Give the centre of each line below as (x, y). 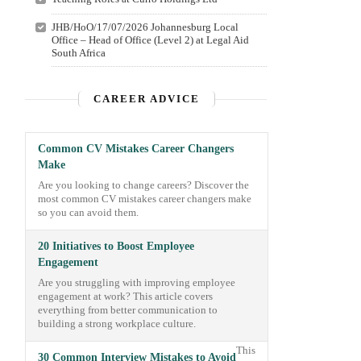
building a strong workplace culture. (117, 324)
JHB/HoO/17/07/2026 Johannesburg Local (145, 27)
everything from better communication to (128, 310)
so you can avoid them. (88, 213)
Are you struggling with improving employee (137, 283)
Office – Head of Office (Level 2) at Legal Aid (150, 40)
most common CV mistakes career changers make (145, 199)
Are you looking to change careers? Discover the (143, 185)
